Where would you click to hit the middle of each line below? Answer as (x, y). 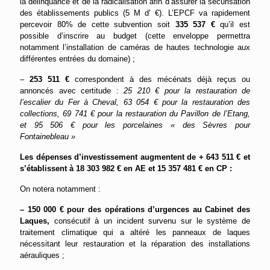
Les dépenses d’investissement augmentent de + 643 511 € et (135, 157)
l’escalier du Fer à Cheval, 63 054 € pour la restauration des (135, 102)
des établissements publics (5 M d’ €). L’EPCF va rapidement (135, 13)
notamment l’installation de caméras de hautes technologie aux (135, 48)
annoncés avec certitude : (72, 91)
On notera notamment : (60, 189)
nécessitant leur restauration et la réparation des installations (135, 244)
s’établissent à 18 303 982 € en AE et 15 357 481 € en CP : (126, 169)
